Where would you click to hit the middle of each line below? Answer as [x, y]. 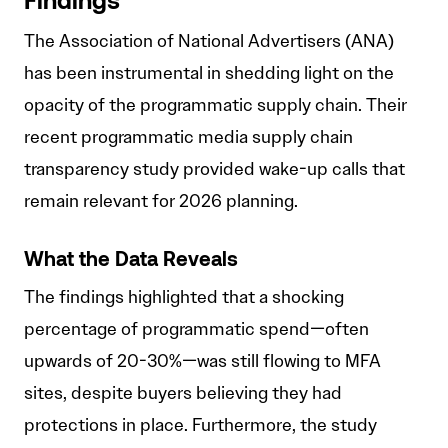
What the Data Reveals [131, 261]
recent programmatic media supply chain [188, 137]
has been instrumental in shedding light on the [209, 73]
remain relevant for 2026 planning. [161, 201]
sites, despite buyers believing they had [183, 393]
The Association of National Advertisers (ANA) [209, 41]
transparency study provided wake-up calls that [214, 169]
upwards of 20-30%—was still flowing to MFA [202, 361]
